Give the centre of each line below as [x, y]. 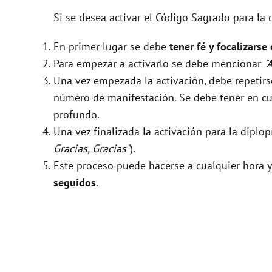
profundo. [76, 114]
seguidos [75, 182]
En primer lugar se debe [111, 46]
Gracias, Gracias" [92, 148]
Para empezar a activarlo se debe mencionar [159, 63]
